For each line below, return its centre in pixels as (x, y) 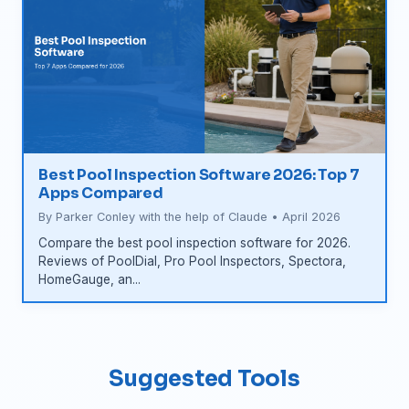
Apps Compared (101, 193)
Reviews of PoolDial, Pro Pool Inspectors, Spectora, (192, 261)
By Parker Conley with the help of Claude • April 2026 (189, 216)
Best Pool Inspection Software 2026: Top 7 (199, 174)
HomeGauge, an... (89, 279)
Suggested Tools (204, 378)
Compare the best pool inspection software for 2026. (194, 242)
